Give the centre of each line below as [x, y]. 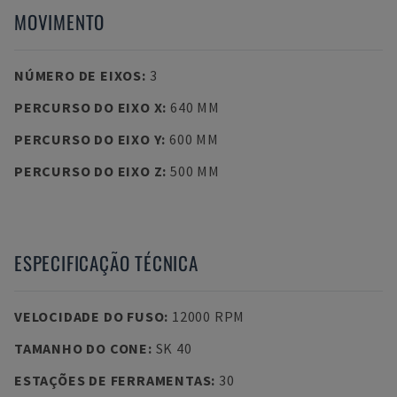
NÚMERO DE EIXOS [78, 75]
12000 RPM [208, 316]
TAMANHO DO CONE [81, 348]
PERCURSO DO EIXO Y [88, 139]
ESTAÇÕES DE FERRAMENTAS [113, 380]
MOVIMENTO [60, 22]
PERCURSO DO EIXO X [89, 107]
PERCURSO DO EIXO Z [89, 171]
